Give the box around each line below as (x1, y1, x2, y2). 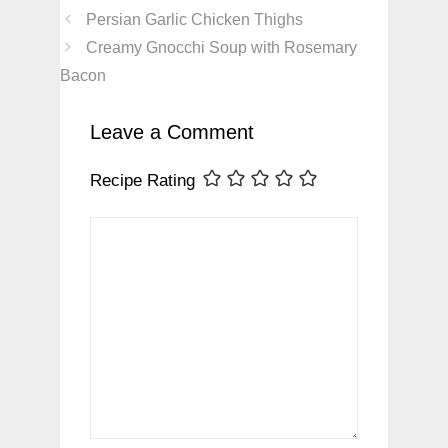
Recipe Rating (90, 170, 195, 190)
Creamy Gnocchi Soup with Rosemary (85, 38, 357, 56)
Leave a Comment (90, 120, 254, 143)
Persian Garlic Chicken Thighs (85, 10, 303, 28)
